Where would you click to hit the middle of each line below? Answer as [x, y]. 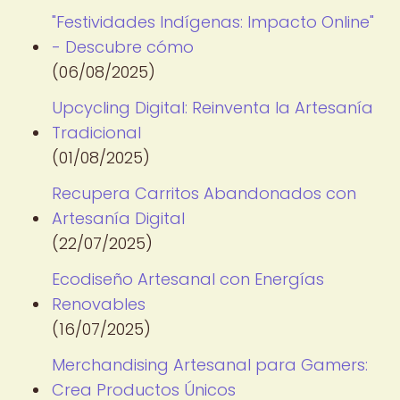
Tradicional [96, 133]
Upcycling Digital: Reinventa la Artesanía [212, 108]
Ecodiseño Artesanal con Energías [188, 279]
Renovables [99, 304]
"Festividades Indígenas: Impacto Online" [213, 22]
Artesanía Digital [118, 218]
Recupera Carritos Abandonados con [204, 193]
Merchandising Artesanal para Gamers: [210, 365]
